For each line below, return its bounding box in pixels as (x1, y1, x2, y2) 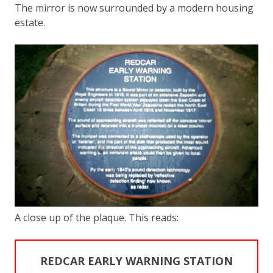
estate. (15, 15, 45, 29)
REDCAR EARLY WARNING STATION (40, 253, 233, 268)
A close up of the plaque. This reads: (15, 210, 179, 224)
